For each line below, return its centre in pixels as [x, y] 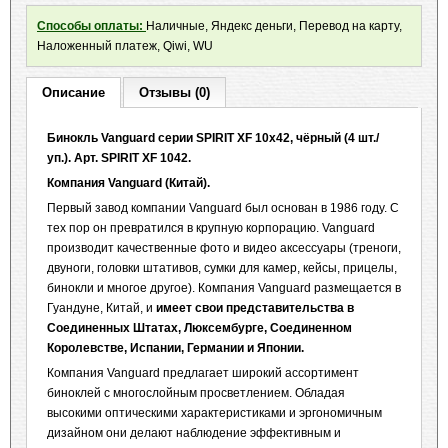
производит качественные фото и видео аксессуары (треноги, [224, 248]
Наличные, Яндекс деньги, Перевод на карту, [274, 26]
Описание [73, 92]
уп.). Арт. [74, 158]
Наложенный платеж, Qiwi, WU [125, 46]
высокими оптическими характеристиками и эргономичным [214, 413]
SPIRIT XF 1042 [144, 158]
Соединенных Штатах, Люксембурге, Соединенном [199, 328]
